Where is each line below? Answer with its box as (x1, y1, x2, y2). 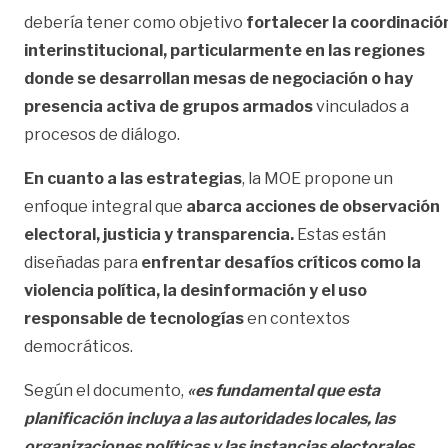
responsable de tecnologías (24, 308, 244, 328)
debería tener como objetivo (24, 12, 246, 32)
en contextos (244, 308, 350, 328)
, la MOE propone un (242, 168, 393, 188)
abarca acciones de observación (186, 196, 440, 216)
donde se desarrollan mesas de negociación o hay (24, 68, 413, 88)
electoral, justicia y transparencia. (24, 224, 294, 244)
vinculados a (313, 96, 409, 116)
